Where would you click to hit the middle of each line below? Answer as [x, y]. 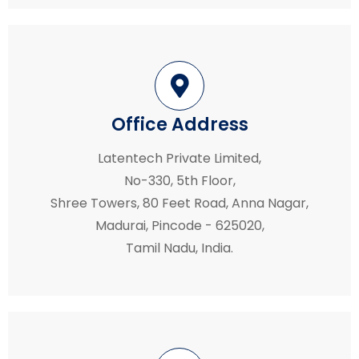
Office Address [179, 124]
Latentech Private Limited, [179, 158]
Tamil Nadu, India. [179, 248]
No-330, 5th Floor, [179, 180]
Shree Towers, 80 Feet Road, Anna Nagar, [179, 203]
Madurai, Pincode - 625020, [179, 225]
